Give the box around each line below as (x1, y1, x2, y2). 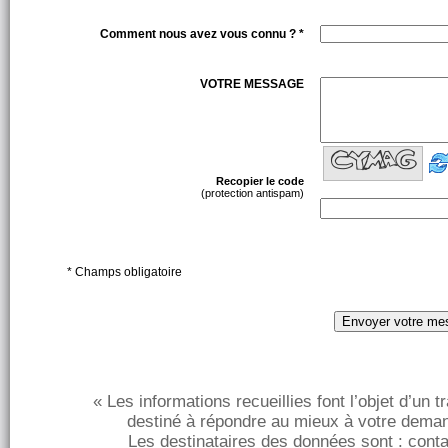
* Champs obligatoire (66, 265, 182, 279)
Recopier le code (215, 175, 304, 187)
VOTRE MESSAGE (199, 77, 304, 91)
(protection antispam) (200, 187, 304, 199)
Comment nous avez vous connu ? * (99, 27, 304, 41)
